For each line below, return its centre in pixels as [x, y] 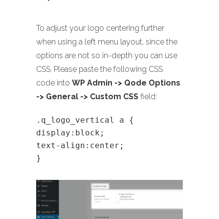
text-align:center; [80, 146]
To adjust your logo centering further [100, 28]
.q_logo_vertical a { [85, 120]
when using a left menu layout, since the [107, 42]
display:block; [70, 133]
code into [54, 83]
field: [148, 97]
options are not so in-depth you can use [107, 56]
